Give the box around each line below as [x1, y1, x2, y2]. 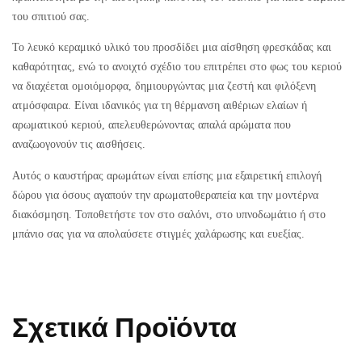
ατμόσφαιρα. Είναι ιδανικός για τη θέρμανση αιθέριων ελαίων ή [12, 99, 307, 112]
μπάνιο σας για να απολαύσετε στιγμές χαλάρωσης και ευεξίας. [12, 226, 305, 240]
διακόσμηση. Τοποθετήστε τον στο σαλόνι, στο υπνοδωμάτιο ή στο [12, 207, 326, 221]
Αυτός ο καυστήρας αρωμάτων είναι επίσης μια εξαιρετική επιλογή [12, 168, 322, 182]
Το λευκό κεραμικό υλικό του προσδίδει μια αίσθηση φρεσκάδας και [12, 40, 331, 54]
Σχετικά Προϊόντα [12, 311, 237, 346]
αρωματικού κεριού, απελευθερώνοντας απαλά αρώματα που [12, 118, 291, 132]
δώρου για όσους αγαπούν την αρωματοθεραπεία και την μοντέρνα [12, 187, 318, 201]
